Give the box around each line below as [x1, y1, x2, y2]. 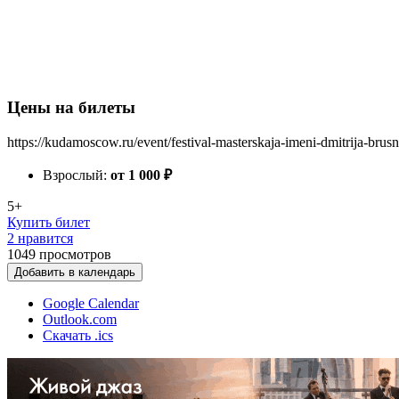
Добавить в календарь [14, 265, 135, 279]
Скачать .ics [43, 328, 113, 343]
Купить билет [7, 215, 90, 230]
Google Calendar [43, 296, 139, 311]
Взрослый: [43, 167, 110, 183]
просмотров [39, 247, 111, 262]
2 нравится [7, 231, 73, 246]
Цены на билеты [7, 98, 135, 118]
